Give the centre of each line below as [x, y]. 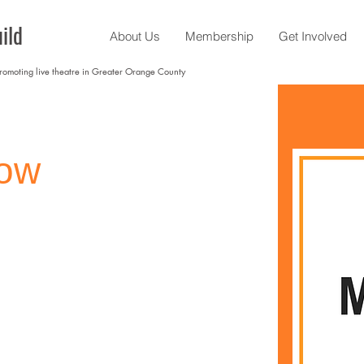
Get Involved [313, 36]
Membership [219, 36]
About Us [135, 36]
